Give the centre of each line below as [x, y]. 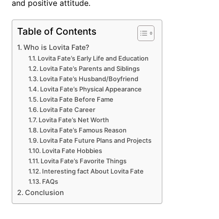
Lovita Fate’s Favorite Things [84, 161]
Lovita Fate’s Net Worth [74, 120]
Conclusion [44, 192]
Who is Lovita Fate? [56, 47]
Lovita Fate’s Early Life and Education [93, 58]
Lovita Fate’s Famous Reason [83, 130]
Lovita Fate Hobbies [72, 151]
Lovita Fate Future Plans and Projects [96, 140]
